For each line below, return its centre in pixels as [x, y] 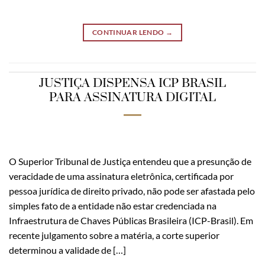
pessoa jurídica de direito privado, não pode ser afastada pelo [132, 191]
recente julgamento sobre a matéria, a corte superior [114, 235]
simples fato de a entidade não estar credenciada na [113, 206]
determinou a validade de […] [67, 250]
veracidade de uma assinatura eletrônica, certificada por [121, 176]
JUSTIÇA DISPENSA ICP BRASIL [132, 84]
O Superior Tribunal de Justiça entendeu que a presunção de [130, 161]
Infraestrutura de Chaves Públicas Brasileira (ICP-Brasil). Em [131, 221]
